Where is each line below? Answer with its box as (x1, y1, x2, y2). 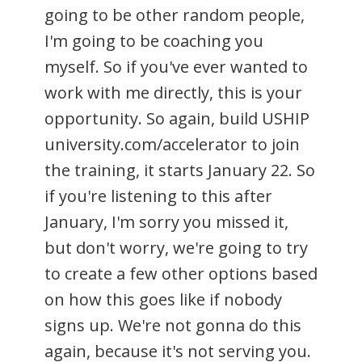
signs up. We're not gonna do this (44, 314, 301, 336)
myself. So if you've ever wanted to (44, 55, 308, 78)
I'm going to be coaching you (44, 29, 263, 52)
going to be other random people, (44, 3, 305, 26)
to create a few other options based (44, 262, 318, 284)
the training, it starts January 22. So (44, 158, 315, 181)
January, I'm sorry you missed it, (44, 210, 288, 233)
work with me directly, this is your (44, 81, 302, 103)
